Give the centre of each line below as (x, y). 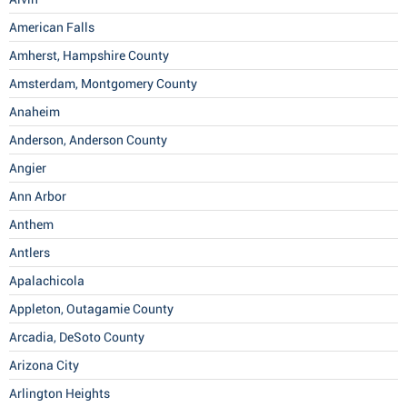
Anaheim (35, 112)
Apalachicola (47, 281)
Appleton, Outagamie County (91, 309)
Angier (28, 169)
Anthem (31, 225)
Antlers (30, 253)
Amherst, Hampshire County (89, 56)
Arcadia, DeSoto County (77, 338)
